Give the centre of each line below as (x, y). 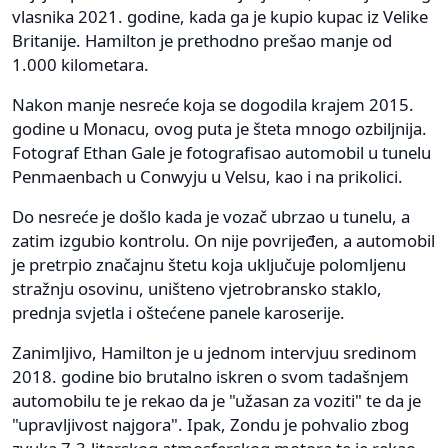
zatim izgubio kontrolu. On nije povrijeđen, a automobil (223, 241)
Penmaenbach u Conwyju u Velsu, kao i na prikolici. (207, 177)
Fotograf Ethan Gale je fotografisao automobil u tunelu (221, 153)
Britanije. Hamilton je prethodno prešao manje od (202, 41)
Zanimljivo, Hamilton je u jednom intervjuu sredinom (214, 353)
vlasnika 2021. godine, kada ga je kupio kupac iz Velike (220, 17)
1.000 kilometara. (80, 65)
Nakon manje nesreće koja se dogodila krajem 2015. (213, 105)
